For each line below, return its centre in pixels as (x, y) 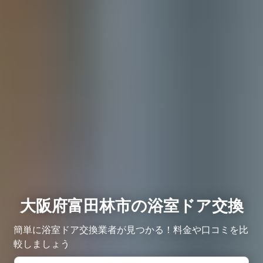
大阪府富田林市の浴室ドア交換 (131, 205)
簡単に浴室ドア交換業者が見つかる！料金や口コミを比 (131, 229)
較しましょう (42, 243)
